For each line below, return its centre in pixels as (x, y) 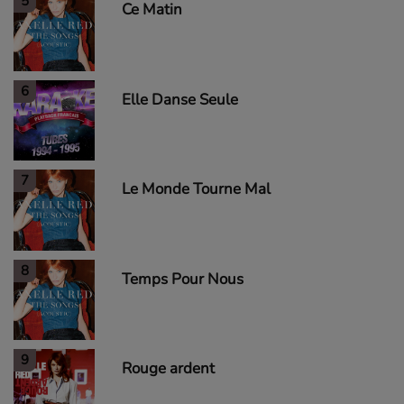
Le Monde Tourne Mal (196, 189)
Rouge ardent (168, 368)
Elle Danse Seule (179, 99)
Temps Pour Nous (182, 279)
